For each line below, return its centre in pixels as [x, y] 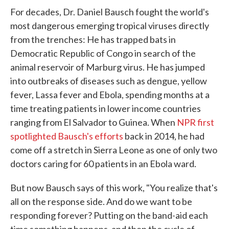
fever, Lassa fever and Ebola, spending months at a [110, 95]
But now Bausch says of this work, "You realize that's [114, 188]
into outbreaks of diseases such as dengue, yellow [109, 81]
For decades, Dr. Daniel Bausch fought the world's [110, 12]
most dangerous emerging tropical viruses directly [110, 26]
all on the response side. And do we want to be [101, 201]
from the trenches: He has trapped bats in [93, 39]
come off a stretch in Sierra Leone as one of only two [114, 150]
